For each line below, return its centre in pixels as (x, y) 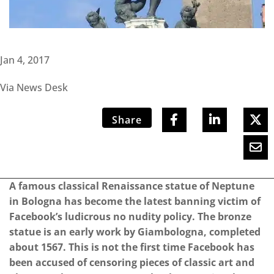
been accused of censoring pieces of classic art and (132, 262)
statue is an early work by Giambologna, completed (135, 231)
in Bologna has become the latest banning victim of (135, 201)
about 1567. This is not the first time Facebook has (132, 247)
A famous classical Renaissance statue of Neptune (132, 186)
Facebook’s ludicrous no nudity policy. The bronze (130, 216)
